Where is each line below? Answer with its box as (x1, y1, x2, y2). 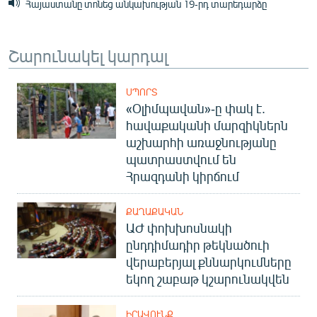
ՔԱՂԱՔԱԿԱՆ (126, 205, 183, 217)
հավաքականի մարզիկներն (126, 117, 288, 133)
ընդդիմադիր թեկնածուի (126, 236, 270, 253)
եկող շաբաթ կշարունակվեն (126, 270, 289, 287)
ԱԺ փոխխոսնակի (126, 219, 232, 236)
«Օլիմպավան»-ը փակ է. (126, 100, 265, 116)
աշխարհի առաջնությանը (126, 134, 277, 150)
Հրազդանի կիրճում (126, 168, 239, 184)
